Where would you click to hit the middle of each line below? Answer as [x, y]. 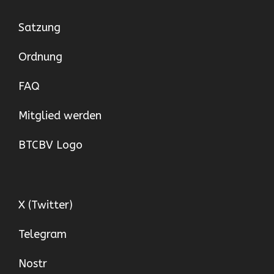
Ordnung [40, 57]
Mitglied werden [60, 116]
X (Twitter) [46, 205]
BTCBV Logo [50, 145]
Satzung [39, 28]
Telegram [43, 234]
